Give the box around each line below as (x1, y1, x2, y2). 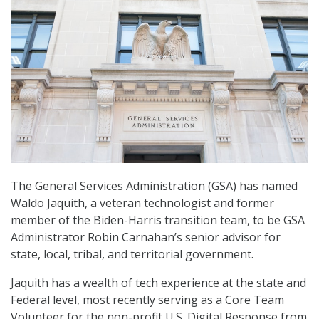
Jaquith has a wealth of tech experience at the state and (11, 275, 306, 291)
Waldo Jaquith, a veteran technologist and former (11, 195, 274, 211)
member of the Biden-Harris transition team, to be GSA (11, 212, 305, 229)
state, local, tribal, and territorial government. (11, 246, 253, 263)
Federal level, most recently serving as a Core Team (11, 292, 284, 308)
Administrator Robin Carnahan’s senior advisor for (11, 229, 281, 246)
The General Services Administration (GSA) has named (11, 178, 298, 194)
